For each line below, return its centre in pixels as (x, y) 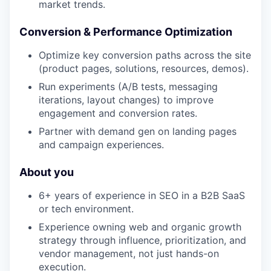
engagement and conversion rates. (118, 113)
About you (47, 172)
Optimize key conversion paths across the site (145, 55)
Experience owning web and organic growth (140, 227)
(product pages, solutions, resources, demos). (144, 68)
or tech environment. (86, 209)
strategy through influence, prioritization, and (142, 240)
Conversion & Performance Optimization (126, 32)
